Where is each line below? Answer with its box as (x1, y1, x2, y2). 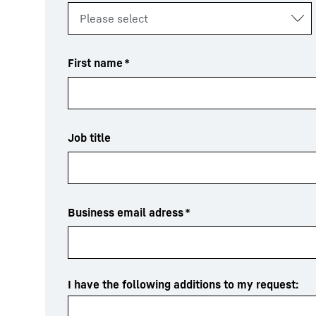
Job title (68, 130, 111, 145)
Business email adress (68, 205, 183, 219)
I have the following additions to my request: (68, 277, 299, 291)
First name (68, 56, 123, 70)
